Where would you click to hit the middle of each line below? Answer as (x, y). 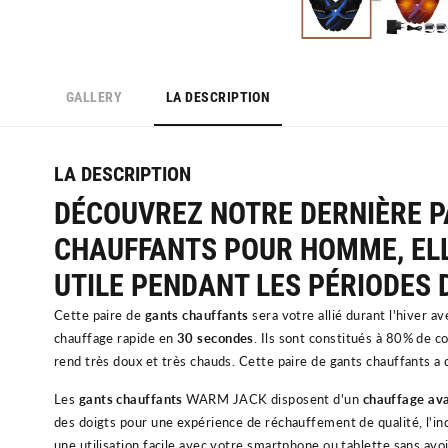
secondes (225, 337)
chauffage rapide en (115, 337)
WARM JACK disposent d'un (272, 398)
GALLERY (94, 96)
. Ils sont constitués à (319, 337)
